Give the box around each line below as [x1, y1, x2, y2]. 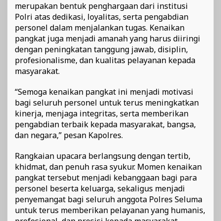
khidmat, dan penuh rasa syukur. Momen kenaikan [15, 161, 202, 173]
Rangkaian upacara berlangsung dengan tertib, [15, 150, 190, 162]
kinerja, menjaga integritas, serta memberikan [15, 108, 188, 119]
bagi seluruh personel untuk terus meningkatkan [15, 97, 199, 109]
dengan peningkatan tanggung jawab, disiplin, [15, 44, 188, 55]
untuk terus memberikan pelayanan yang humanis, [15, 205, 205, 216]
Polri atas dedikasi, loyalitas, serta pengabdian [15, 11, 188, 23]
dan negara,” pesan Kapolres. [15, 130, 123, 141]
